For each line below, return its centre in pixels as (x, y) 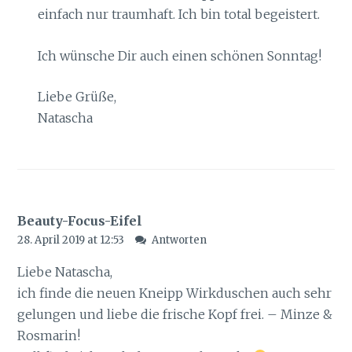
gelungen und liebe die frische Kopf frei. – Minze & (175, 314)
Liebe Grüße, (77, 97)
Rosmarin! (49, 335)
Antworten (179, 240)
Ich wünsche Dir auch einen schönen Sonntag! (179, 55)
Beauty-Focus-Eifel (80, 220)
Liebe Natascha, (65, 271)
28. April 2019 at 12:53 (72, 240)
